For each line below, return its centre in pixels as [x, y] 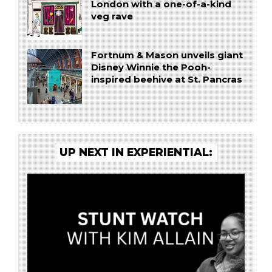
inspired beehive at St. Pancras [166, 80]
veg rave [112, 16]
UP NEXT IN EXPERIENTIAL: [136, 152]
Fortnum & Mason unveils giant [167, 56]
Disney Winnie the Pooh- [151, 68]
